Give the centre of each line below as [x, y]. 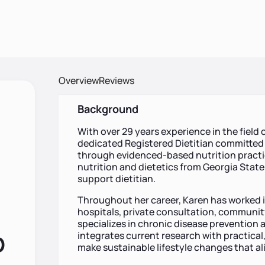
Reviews [116, 80]
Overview [78, 80]
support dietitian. [116, 179]
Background [108, 109]
